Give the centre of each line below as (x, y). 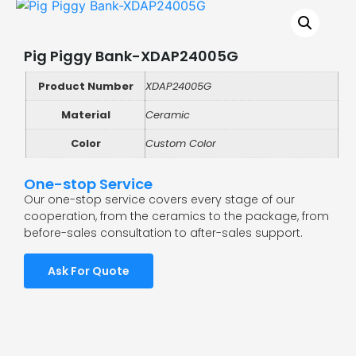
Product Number (85, 87)
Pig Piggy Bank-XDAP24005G (131, 56)
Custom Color (181, 144)
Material (85, 115)
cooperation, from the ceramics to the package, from (176, 217)
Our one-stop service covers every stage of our (159, 200)
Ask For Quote (89, 271)
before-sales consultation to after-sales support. (163, 233)
